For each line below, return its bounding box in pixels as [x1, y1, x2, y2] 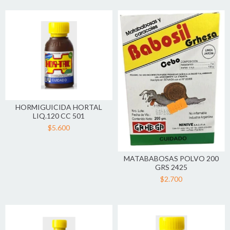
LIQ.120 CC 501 [33, 111, 85, 121]
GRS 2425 [155, 162, 187, 171]
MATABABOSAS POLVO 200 [124, 154, 219, 163]
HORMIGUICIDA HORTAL [15, 103, 102, 112]
